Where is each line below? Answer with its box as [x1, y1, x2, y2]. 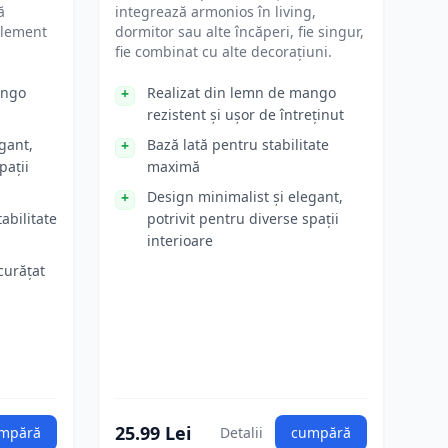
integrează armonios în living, [115, 2, 316, 21]
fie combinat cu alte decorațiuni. [115, 42, 332, 61]
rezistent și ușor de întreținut [147, 105, 344, 124]
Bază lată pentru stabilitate [147, 135, 329, 154]
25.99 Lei [115, 421, 191, 445]
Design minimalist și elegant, [147, 187, 343, 206]
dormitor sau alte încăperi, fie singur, [115, 22, 364, 41]
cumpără [291, 423, 351, 442]
